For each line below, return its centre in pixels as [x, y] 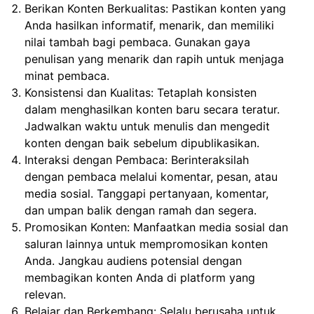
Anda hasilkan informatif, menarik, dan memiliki [150, 25]
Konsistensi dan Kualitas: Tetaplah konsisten [141, 92]
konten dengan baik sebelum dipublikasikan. [142, 143]
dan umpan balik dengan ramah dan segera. [141, 210]
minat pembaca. [67, 75]
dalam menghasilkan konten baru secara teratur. [152, 109]
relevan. [46, 294]
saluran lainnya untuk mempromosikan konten [146, 244]
